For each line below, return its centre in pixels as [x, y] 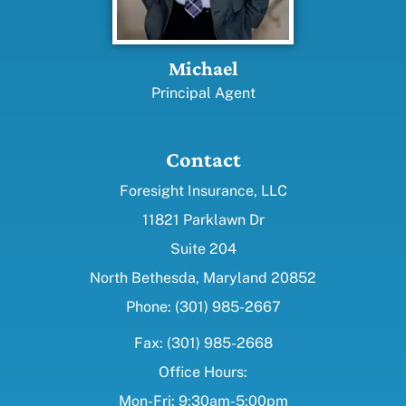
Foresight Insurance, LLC [203, 191]
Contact [203, 159]
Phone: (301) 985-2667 [203, 307]
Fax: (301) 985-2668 [203, 343]
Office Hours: [203, 372]
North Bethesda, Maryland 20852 [203, 278]
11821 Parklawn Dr [203, 220]
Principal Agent [203, 93]
